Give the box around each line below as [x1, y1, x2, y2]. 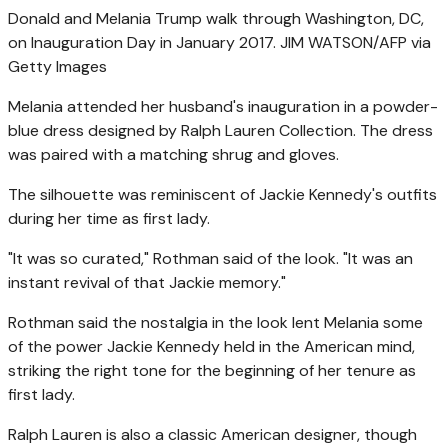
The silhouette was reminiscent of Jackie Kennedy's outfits [8, 183, 437, 205]
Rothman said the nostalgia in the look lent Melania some [8, 311, 423, 333]
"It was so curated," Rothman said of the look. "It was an [8, 247, 413, 269]
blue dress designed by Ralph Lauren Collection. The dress [8, 119, 433, 141]
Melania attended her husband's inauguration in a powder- [8, 95, 438, 117]
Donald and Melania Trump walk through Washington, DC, [8, 7, 424, 29]
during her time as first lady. [8, 207, 210, 229]
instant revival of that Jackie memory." [8, 271, 286, 293]
